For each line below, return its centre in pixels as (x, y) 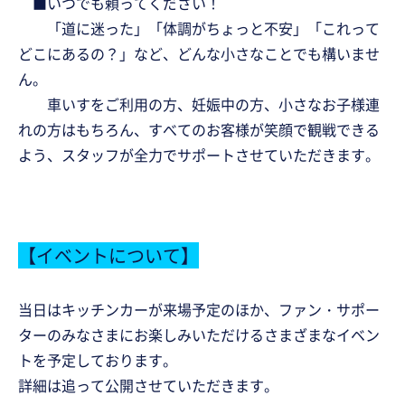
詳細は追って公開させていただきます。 (148, 385)
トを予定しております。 (98, 359)
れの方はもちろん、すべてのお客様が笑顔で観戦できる (199, 129)
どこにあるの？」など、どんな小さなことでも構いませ (199, 53)
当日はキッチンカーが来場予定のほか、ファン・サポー (199, 309)
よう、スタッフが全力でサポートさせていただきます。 (199, 154)
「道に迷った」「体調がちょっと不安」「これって (199, 28)
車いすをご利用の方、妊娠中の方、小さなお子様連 (199, 104)
